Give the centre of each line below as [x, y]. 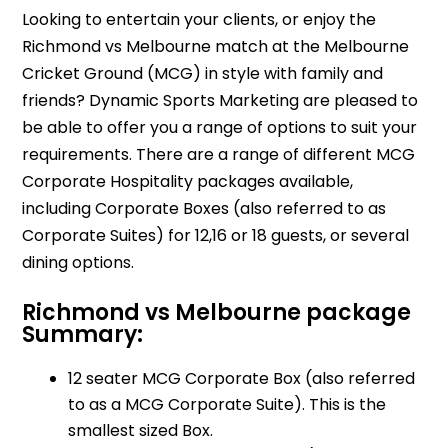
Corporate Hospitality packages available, [188, 181]
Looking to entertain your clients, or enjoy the [199, 19]
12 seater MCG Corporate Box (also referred [242, 378]
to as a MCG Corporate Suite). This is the [227, 404]
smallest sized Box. [141, 430]
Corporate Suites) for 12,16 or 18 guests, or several [216, 235]
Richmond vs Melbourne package [217, 312]
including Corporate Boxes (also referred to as [204, 208]
